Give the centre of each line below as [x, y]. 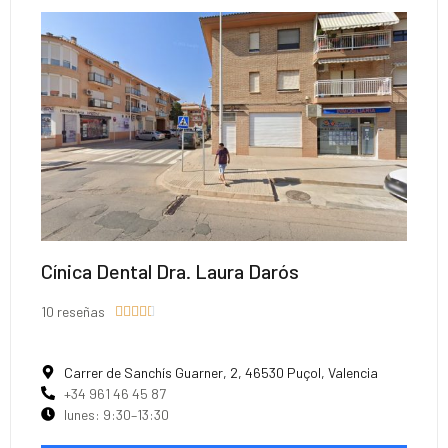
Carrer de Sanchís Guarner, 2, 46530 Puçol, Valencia [220, 372]
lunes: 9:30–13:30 [116, 414]
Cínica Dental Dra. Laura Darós [170, 270]
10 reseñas [73, 311]
